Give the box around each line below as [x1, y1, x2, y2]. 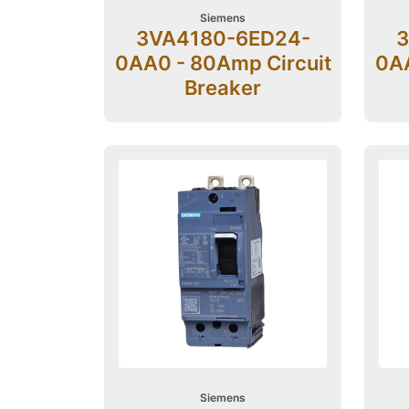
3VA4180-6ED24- [135, 26, 310, 50]
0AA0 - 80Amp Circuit [114, 51, 331, 75]
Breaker [184, 76, 262, 100]
